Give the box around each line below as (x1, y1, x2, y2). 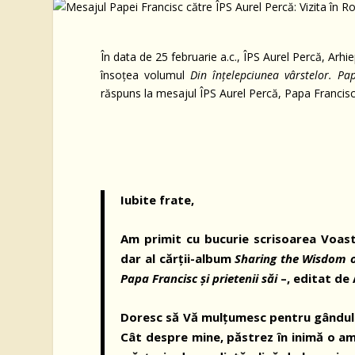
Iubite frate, (120, 191, 195, 208)
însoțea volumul (101, 67, 191, 82)
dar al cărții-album (120, 250, 235, 266)
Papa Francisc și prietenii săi (120, 269, 278, 286)
